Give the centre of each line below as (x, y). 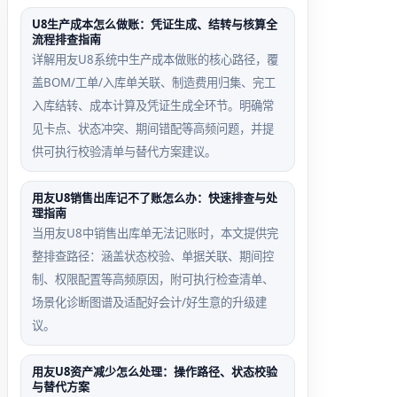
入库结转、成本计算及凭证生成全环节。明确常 (153, 105)
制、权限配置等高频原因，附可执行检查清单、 (153, 279)
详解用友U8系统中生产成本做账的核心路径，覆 (155, 59)
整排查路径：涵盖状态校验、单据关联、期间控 (153, 256)
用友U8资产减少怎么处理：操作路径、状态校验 (155, 371)
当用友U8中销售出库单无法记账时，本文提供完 (155, 233)
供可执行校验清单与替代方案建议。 (124, 152)
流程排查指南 (66, 39)
